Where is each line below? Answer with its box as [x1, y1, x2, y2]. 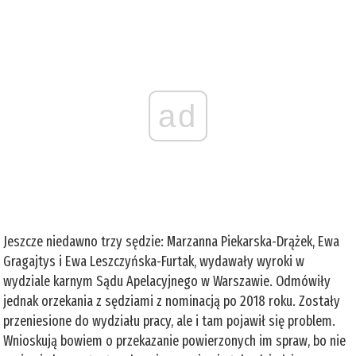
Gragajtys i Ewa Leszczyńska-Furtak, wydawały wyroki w [3, 252, 305, 270]
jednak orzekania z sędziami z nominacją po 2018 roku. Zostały [3, 292, 341, 310]
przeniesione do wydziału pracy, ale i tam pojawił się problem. [3, 311, 336, 330]
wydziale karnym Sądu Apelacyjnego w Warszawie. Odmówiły [3, 272, 331, 290]
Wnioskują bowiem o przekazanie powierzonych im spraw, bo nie [3, 331, 346, 350]
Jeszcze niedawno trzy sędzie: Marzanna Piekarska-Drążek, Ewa [3, 232, 340, 250]
